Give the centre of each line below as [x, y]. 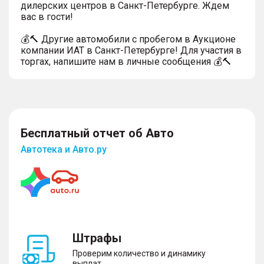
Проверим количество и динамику [139, 253]
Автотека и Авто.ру [64, 149]
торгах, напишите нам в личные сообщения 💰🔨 [126, 61]
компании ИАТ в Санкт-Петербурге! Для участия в [131, 50]
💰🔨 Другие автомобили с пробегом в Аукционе [128, 39]
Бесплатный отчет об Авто [97, 133]
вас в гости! [47, 16]
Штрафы [97, 238]
